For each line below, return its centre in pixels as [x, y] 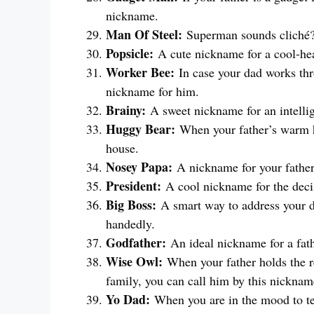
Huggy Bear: [141, 129]
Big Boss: [131, 205]
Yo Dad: [128, 300]
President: [134, 186]
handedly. [130, 224]
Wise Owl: [134, 262]
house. [122, 148]
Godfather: [136, 243]
